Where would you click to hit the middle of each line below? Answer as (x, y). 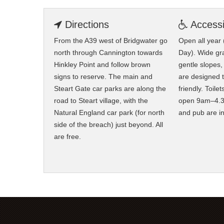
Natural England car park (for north (109, 113)
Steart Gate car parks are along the (110, 89)
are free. (67, 137)
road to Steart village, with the (101, 101)
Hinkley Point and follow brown (102, 65)
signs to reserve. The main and (103, 77)
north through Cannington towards (108, 53)
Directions (85, 25)
